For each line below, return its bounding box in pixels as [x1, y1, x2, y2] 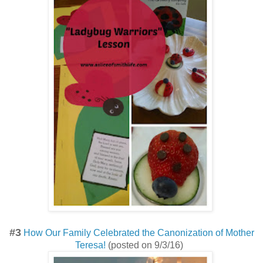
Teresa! [75, 240, 106, 251]
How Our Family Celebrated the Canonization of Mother [23, 228, 254, 238]
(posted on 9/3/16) [106, 240, 188, 251]
